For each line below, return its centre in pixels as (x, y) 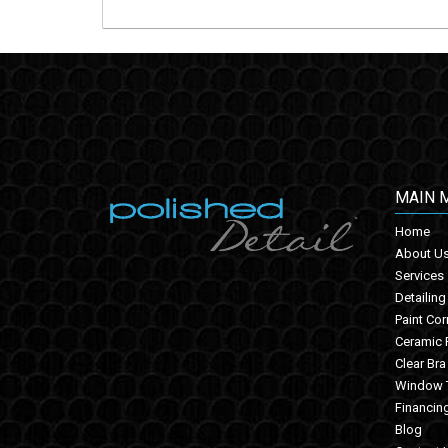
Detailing (420, 298)
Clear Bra (420, 364)
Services (419, 276)
